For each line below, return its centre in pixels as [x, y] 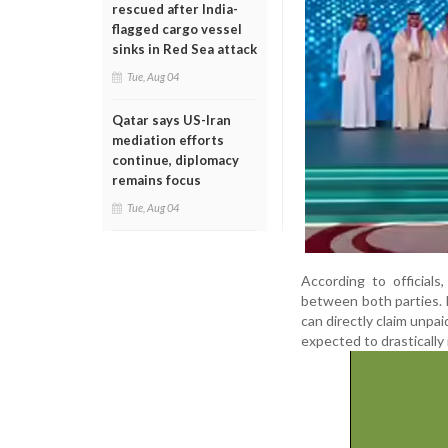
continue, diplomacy [175, 160]
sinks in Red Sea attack [184, 49]
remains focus [156, 180]
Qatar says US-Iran [171, 120]
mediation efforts [168, 140]
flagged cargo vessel [177, 29]
